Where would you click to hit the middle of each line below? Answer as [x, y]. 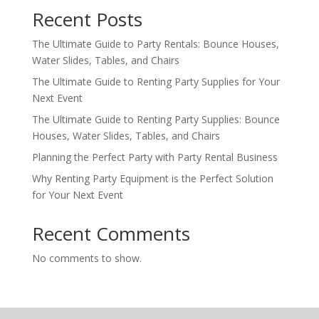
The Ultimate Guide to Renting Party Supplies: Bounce [156, 119]
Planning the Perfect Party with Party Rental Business [155, 157]
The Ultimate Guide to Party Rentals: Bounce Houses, [155, 43]
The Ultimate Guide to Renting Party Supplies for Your [156, 81]
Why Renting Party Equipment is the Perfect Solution [152, 178]
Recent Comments [111, 233]
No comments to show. [87, 258]
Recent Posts [87, 19]
